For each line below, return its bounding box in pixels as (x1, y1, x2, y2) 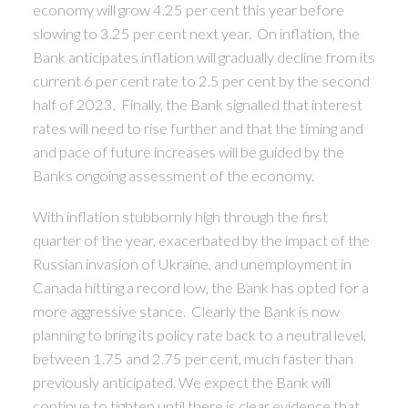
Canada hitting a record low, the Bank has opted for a (32, 279, 369, 297)
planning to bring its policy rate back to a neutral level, (32, 326, 366, 344)
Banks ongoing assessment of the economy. (32, 166, 314, 184)
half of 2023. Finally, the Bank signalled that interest (32, 95, 362, 113)
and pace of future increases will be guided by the (32, 142, 344, 160)
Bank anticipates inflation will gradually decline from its (32, 47, 375, 66)
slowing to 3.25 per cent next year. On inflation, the (32, 24, 360, 42)
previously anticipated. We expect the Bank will (32, 373, 331, 392)
